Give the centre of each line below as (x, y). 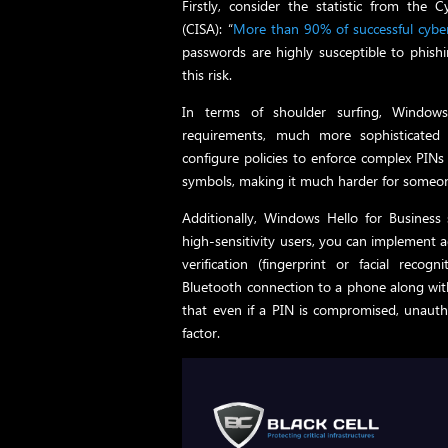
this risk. (207, 74)
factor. (201, 332)
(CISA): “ (207, 28)
